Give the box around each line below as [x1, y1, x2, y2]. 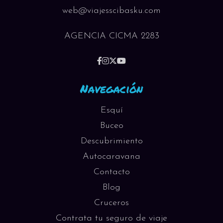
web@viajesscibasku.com [62, 6, 161, 15]
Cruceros [94, 198, 129, 208]
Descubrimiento [80, 136, 143, 146]
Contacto [93, 167, 130, 177]
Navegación [80, 80, 143, 97]
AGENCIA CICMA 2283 [64, 31, 159, 41]
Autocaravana [83, 152, 140, 161]
